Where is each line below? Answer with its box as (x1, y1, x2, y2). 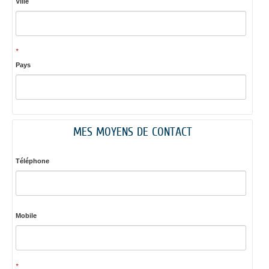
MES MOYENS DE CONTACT (73, 124, 192, 138)
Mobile (15, 212, 37, 220)
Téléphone (15, 157, 49, 165)
